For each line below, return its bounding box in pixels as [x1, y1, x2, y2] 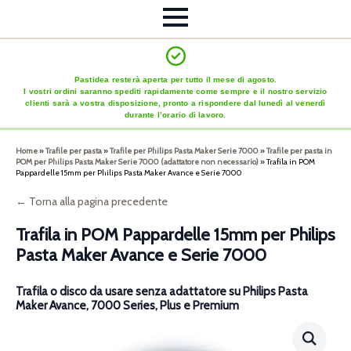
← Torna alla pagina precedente [16, 194, 168, 209]
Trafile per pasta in [266, 146, 332, 157]
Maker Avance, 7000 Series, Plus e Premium [16, 299, 239, 313]
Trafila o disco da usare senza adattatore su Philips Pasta [16, 284, 308, 299]
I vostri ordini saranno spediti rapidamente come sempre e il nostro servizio [24, 87, 327, 96]
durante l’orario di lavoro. [125, 110, 226, 120]
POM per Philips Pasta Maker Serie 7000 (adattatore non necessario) [16, 157, 259, 168]
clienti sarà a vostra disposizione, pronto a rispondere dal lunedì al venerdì [25, 99, 326, 108]
